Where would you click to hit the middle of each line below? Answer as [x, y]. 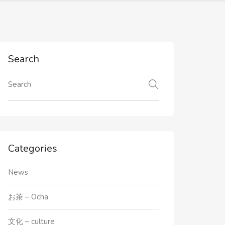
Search [24, 59]
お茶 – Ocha [28, 197]
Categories [33, 148]
